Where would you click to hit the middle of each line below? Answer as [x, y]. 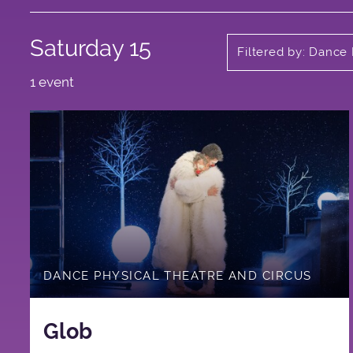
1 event [52, 82]
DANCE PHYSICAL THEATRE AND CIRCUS [177, 275]
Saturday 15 [90, 48]
